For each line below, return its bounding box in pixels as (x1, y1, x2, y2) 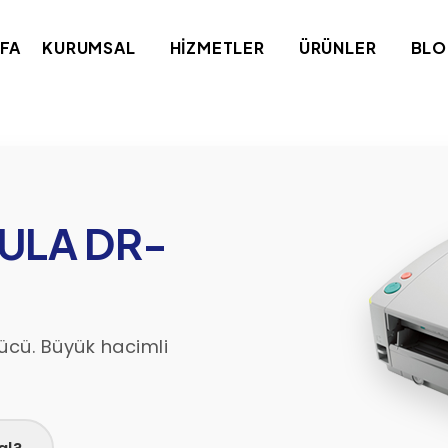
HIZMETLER (169, 37, 265, 58)
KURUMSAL (42, 37, 136, 58)
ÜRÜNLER (298, 37, 377, 58)
